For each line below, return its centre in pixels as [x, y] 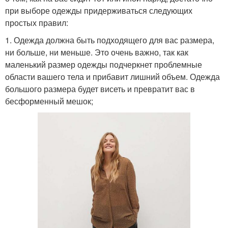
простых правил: [37, 23]
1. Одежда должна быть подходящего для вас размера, [110, 40]
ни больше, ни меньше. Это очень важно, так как [97, 52]
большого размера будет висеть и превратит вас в [100, 89]
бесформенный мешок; [49, 101]
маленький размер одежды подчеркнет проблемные [104, 65]
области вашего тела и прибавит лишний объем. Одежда [112, 77]
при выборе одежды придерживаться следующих [99, 11]
